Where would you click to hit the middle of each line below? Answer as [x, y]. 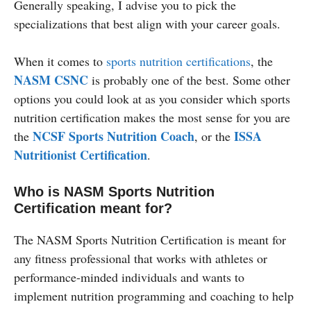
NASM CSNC [51, 79]
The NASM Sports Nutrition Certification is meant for [150, 239]
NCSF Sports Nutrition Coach [114, 136]
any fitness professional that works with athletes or [141, 258]
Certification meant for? [93, 208]
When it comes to [60, 61]
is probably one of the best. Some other [189, 79]
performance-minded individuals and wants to [129, 277]
